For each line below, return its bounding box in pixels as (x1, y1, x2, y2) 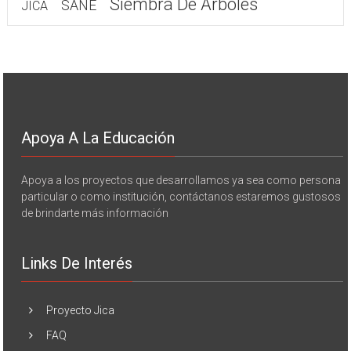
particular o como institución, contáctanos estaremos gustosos (21, 190, 342, 203)
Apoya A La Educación (21, 128, 175, 147)
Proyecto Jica (46, 303, 115, 317)
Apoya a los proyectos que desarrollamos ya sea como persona (21, 173, 342, 186)
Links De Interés (21, 253, 133, 273)
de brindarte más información (21, 206, 169, 219)
